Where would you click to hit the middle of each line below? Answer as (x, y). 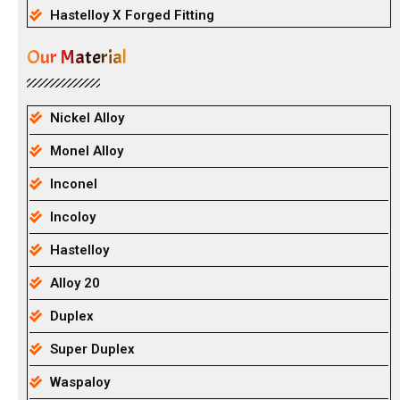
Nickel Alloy (87, 118)
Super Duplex (92, 349)
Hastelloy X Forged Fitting (132, 15)
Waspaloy (79, 382)
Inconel (73, 184)
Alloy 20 (75, 283)
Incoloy (72, 217)
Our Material (77, 57)
